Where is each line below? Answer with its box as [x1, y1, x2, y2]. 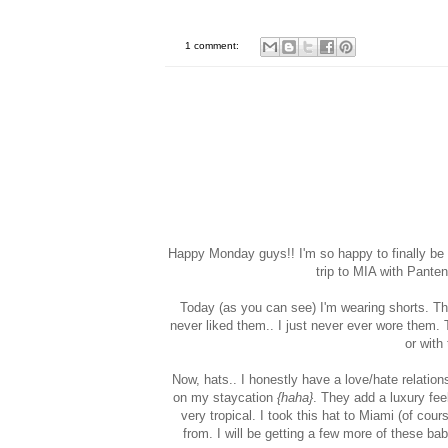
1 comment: [184, 40, 242, 52]
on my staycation [173, 390, 277, 406]
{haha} [277, 390, 313, 406]
